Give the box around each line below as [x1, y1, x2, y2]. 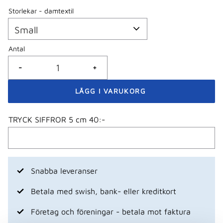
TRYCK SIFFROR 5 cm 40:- [8, 114, 105, 124]
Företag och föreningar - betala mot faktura [31, 207, 191, 216]
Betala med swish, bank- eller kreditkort [31, 186, 176, 196]
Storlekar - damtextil [8, 6, 74, 15]
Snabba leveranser [31, 166, 98, 175]
